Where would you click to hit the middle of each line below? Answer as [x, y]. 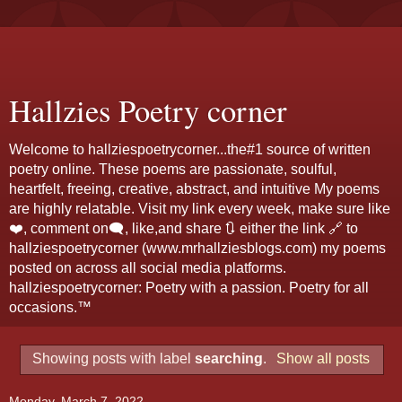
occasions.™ [50, 307]
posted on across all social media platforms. [148, 268]
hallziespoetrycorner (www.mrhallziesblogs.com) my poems [197, 248]
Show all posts [323, 358]
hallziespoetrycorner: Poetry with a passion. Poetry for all [189, 288]
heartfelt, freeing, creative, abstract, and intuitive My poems [194, 189]
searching [229, 358]
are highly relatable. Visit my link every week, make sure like [200, 209]
